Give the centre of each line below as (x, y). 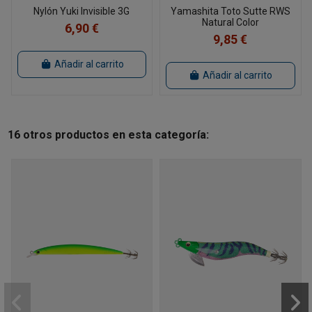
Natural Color (230, 23)
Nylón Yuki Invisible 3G (82, 11)
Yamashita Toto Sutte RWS (230, 11)
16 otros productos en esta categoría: (108, 134)
